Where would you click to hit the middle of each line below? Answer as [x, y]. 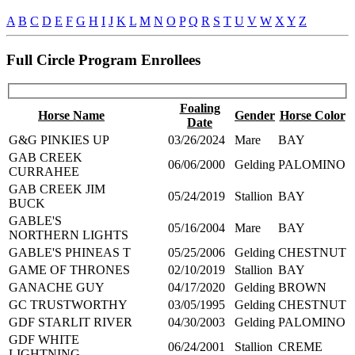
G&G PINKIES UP [59, 139]
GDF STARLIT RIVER [71, 322]
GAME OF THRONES [69, 269]
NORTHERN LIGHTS [69, 235]
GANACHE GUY [57, 287]
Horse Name [71, 115]
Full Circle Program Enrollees [103, 59]
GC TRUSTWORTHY [68, 304]
